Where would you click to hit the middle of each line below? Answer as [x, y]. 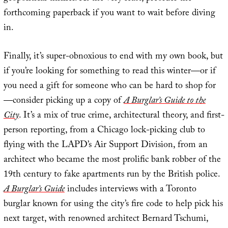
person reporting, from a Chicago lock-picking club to [104, 131]
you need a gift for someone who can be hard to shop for [109, 87]
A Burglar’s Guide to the [164, 101]
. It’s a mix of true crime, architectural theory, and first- [121, 116]
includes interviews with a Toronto [130, 190]
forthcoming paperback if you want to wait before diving [109, 14]
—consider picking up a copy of [63, 101]
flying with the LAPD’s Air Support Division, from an [105, 146]
